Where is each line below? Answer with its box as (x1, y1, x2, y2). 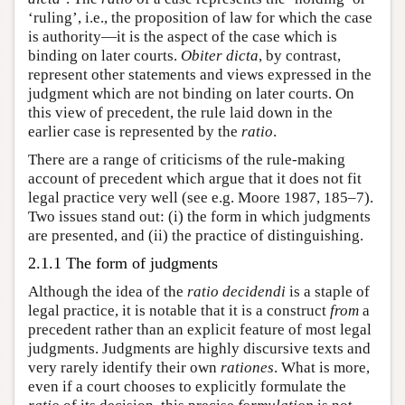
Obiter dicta (181, 47, 259, 64)
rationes (221, 359, 274, 376)
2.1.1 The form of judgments (28, 254, 218, 272)
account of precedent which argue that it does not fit (28, 170, 362, 187)
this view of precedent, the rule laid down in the (28, 104, 333, 121)
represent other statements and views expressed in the (28, 66, 372, 83)
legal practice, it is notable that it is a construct (28, 302, 330, 319)
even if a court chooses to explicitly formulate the (28, 378, 346, 395)
